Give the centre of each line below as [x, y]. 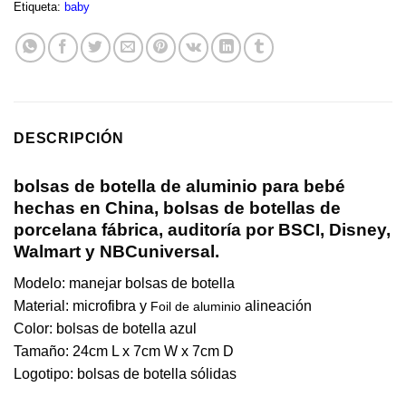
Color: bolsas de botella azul [105, 328]
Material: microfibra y [82, 305]
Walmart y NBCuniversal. [116, 252]
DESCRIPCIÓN [69, 139]
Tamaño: [43, 351]
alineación [278, 305]
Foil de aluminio [198, 306]
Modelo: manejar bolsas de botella [124, 283]
